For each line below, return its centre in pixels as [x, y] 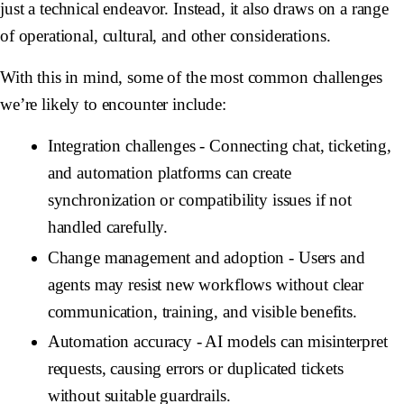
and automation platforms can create [169, 173]
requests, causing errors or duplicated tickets [195, 368]
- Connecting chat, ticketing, [293, 146]
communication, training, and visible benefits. [202, 311]
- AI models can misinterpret [289, 341]
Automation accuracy [119, 341]
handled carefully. [108, 227]
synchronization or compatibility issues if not [199, 200]
